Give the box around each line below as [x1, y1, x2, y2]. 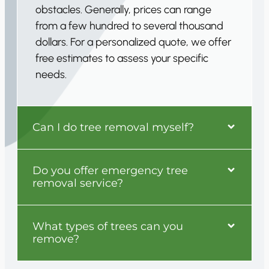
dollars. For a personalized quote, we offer [35, 35, 231, 49]
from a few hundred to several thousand [35, 19, 223, 32]
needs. [35, 67, 67, 81]
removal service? [32, 176, 123, 190]
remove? [32, 232, 79, 246]
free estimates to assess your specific [35, 51, 208, 65]
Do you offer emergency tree [32, 163, 188, 177]
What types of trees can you [32, 219, 183, 233]
